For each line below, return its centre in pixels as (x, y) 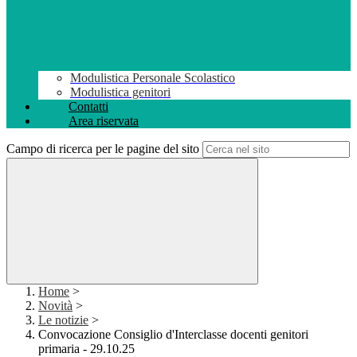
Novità (55, 306)
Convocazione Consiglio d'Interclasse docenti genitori (173, 335)
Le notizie (63, 320)
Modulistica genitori (120, 92)
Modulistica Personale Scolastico (153, 78)
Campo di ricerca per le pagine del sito (103, 149)
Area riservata (104, 121)
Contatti (88, 107)
